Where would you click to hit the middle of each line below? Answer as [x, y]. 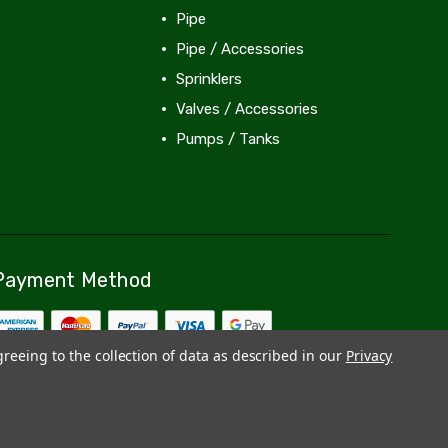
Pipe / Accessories [239, 48]
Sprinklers [208, 78]
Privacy [369, 355]
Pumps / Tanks [227, 138]
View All [203, 168]
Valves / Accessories [246, 108]
